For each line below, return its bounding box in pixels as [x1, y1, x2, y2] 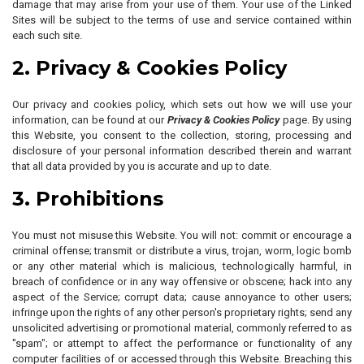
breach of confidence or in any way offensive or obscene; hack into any [12, 275, 352, 288]
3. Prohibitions [12, 187, 163, 210]
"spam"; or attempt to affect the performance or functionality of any [12, 337, 352, 349]
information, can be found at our [12, 114, 167, 126]
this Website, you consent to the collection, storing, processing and [12, 129, 352, 141]
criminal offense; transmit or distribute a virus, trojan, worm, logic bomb [12, 245, 352, 257]
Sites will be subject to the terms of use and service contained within [12, 14, 352, 26]
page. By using [282, 114, 352, 126]
